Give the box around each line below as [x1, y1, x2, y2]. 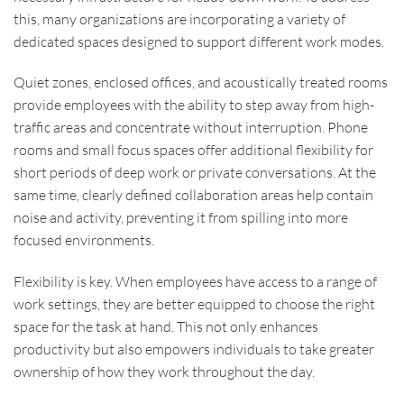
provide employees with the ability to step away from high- [14, 96, 374, 115]
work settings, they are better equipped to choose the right [14, 295, 375, 314]
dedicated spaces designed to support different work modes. [14, 32, 384, 50]
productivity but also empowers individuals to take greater [14, 340, 374, 359]
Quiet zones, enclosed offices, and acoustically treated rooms [14, 73, 388, 92]
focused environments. [14, 231, 154, 250]
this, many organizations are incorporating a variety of [14, 9, 345, 28]
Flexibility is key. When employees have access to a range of [14, 272, 377, 291]
